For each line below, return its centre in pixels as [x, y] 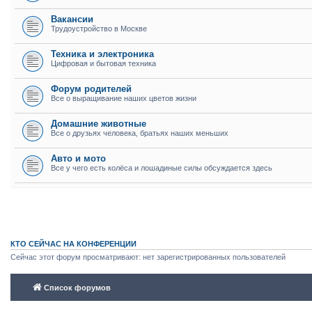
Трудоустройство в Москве [99, 29]
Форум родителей [91, 89]
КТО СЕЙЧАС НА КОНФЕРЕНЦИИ [73, 244]
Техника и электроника [102, 54]
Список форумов [77, 287]
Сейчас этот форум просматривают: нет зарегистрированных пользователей [148, 257]
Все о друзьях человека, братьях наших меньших [140, 133]
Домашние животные [99, 124]
